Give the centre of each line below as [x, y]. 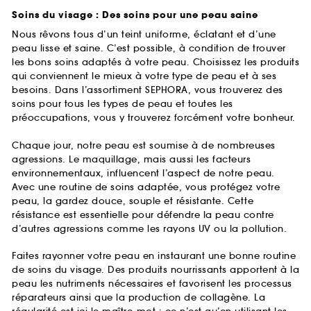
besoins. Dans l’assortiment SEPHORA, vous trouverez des [148, 90]
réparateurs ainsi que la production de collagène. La [138, 298]
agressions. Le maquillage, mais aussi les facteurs [131, 159]
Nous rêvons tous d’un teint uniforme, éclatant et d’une [144, 35]
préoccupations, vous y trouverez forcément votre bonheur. [154, 118]
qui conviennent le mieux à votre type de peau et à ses [144, 76]
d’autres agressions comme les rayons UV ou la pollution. [149, 228]
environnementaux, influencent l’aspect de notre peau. [143, 173]
